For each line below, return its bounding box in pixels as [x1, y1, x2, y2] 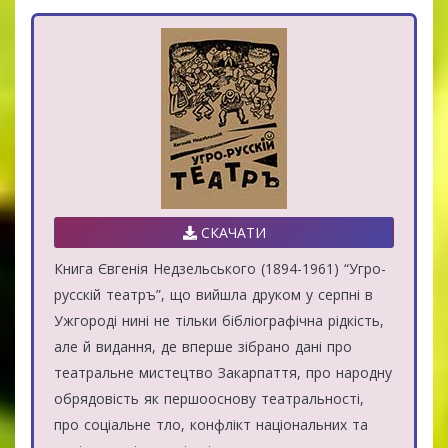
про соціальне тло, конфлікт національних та [54, 414, 368, 434]
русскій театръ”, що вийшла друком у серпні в [54, 284, 373, 304]
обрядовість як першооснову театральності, [54, 388, 364, 408]
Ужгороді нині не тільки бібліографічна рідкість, [54, 310, 384, 330]
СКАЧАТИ [196, 222, 266, 242]
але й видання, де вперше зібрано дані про [54, 336, 352, 356]
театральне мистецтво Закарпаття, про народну [54, 362, 392, 382]
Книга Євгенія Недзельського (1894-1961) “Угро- [54, 258, 386, 278]
